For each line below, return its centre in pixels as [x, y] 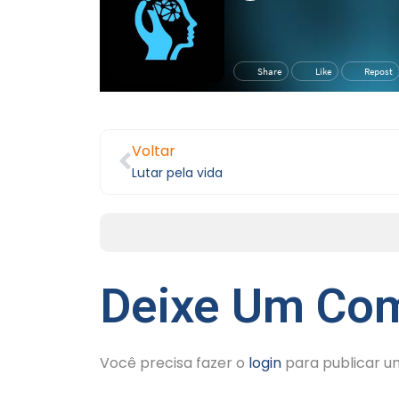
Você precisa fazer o [174, 362]
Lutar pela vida [177, 172]
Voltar [154, 151]
